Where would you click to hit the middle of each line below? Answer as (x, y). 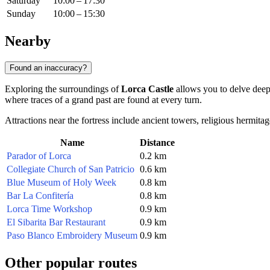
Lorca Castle (147, 89)
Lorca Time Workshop (49, 209)
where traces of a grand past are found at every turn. (103, 99)
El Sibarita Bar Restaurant (56, 222)
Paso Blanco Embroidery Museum (72, 235)
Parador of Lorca (39, 155)
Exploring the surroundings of (63, 89)
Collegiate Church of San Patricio (71, 169)
